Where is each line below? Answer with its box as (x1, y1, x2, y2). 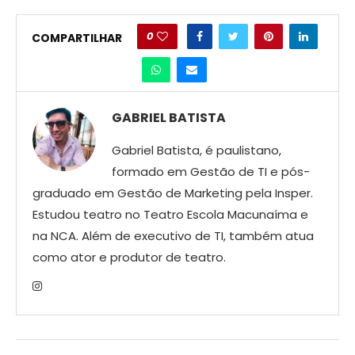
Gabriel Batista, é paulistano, (112, 142, 281, 159)
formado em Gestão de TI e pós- (112, 163, 310, 181)
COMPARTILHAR (31, 29, 122, 46)
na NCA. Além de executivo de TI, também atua (32, 227, 314, 245)
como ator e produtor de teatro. (32, 249, 226, 266)
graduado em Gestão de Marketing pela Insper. (32, 185, 313, 202)
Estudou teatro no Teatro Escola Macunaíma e (32, 206, 308, 223)
